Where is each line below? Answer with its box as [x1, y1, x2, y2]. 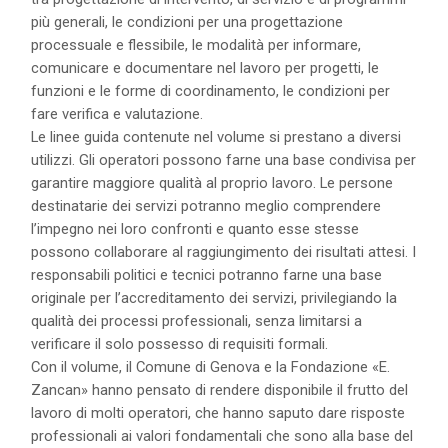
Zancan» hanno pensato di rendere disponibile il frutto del [31, 381, 409, 400]
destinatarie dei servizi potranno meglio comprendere [31, 197, 382, 216]
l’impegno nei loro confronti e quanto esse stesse [31, 220, 360, 239]
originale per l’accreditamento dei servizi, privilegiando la [31, 289, 398, 308]
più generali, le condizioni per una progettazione [31, 13, 344, 32]
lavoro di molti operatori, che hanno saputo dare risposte [31, 404, 406, 423]
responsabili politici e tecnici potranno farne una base [31, 266, 383, 285]
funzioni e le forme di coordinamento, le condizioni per [31, 82, 391, 101]
